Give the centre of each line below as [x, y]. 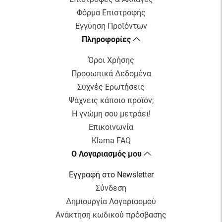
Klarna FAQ [111, 141]
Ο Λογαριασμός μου [107, 154]
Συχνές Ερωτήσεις [111, 87]
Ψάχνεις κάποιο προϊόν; [111, 101]
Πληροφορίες [107, 40]
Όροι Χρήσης [111, 60]
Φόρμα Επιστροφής [111, 13]
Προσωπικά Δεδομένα [111, 74]
